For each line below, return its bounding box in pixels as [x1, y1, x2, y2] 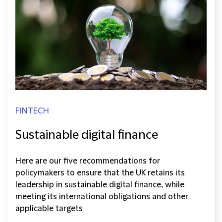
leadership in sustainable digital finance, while [15, 180, 184, 189]
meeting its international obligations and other [15, 192, 188, 201]
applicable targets [15, 204, 83, 213]
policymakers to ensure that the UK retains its [15, 168, 185, 177]
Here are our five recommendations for [15, 156, 160, 166]
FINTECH [15, 106, 49, 115]
